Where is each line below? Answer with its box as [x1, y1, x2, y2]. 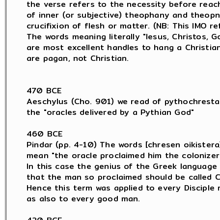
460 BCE [27, 128, 63, 140]
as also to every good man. [27, 192, 140, 205]
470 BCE [27, 84, 62, 97]
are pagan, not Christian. [27, 52, 129, 64]
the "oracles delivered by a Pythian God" [27, 106, 194, 118]
